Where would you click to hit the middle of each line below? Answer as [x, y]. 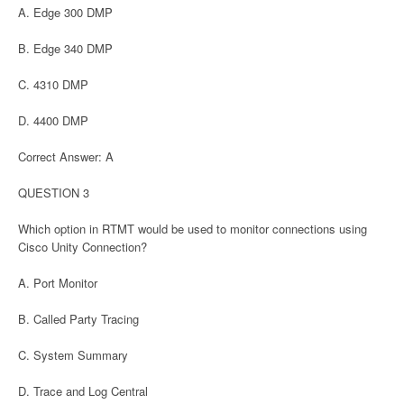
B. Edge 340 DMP [67, 48]
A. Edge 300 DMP [67, 12]
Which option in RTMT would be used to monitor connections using [193, 229]
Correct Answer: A [68, 156]
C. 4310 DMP [55, 84]
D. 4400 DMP [55, 120]
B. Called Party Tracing [80, 319]
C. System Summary [75, 355]
